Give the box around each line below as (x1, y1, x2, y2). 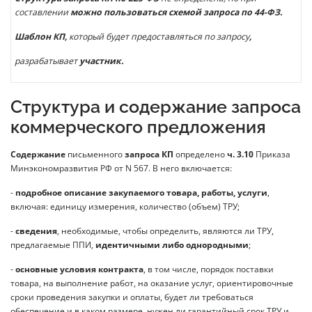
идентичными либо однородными (95, 239, 249, 251)
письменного (68, 148, 123, 161)
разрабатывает (15, 55, 77, 68)
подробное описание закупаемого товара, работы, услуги (15, 187, 267, 199)
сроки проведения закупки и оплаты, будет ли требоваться (10, 291, 253, 304)
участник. (77, 55, 123, 68)
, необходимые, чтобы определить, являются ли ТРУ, (57, 225, 274, 237)
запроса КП (123, 148, 173, 161)
